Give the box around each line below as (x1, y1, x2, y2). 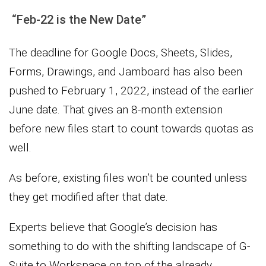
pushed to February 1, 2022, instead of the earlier (9, 84, 254, 98)
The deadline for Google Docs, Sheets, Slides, (9, 46, 232, 60)
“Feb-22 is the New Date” (9, 12, 146, 27)
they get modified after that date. (9, 190, 168, 204)
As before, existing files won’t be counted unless (9, 171, 247, 185)
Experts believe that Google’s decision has (9, 220, 217, 235)
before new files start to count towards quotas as (9, 122, 254, 136)
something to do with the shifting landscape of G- (9, 239, 250, 254)
